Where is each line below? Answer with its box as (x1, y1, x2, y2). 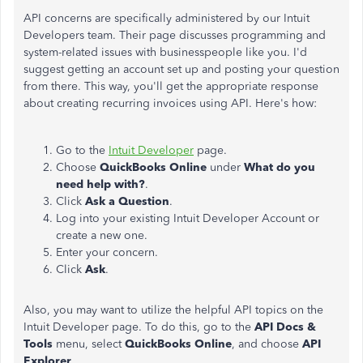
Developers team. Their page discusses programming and (23, 28, 326, 42)
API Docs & (254, 320, 316, 334)
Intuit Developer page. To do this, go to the (23, 320, 254, 334)
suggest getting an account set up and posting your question (23, 62, 340, 76)
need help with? (56, 177, 145, 191)
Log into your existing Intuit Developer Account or (56, 211, 319, 225)
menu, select (53, 337, 125, 351)
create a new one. (56, 228, 151, 242)
